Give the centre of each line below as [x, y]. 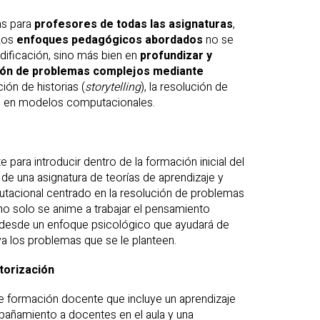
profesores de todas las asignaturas [134, 25]
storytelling [113, 87]
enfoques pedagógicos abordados [110, 40]
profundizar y [176, 56]
